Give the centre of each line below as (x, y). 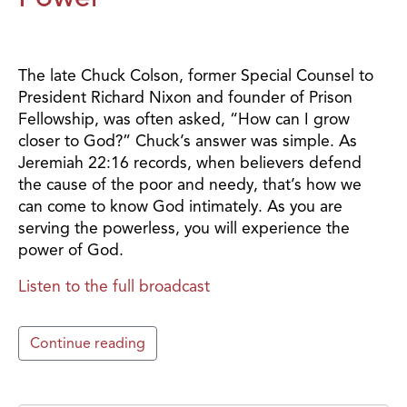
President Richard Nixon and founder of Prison (185, 97)
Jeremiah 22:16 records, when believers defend (190, 162)
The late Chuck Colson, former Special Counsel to (196, 75)
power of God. (71, 249)
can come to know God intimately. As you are (180, 206)
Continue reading (88, 343)
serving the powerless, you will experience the (184, 228)
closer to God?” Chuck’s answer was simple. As (188, 140)
